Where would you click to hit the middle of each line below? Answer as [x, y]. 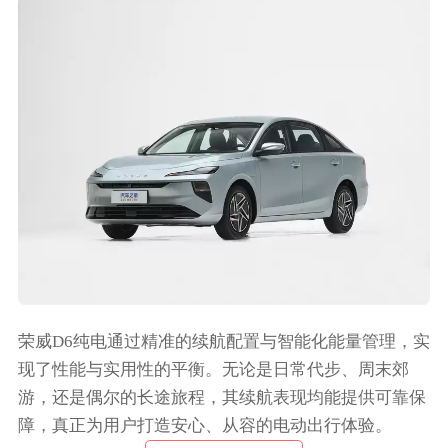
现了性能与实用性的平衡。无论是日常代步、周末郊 [213, 370]
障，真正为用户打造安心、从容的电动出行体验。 [204, 426]
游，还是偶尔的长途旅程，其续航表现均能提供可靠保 [221, 398]
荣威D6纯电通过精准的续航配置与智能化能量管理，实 [223, 342]
